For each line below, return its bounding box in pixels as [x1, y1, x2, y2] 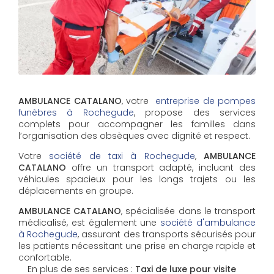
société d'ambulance [160, 216, 256, 229]
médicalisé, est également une [18, 216, 161, 229]
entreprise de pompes [155, 94, 256, 107]
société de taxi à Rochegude [49, 149, 195, 162]
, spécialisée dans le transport [121, 204, 256, 217]
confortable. [18, 251, 72, 264]
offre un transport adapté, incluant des [66, 161, 256, 174]
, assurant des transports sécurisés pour [78, 228, 256, 240]
